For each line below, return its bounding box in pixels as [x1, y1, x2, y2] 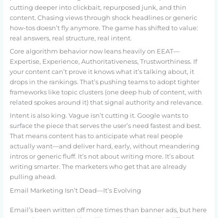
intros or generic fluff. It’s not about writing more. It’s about [9, 153, 194, 161]
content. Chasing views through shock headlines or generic [9, 14, 197, 21]
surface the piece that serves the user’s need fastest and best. [9, 122, 201, 130]
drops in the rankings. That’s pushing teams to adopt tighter [9, 78, 200, 86]
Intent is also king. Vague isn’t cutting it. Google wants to [9, 112, 188, 120]
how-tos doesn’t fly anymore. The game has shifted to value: [9, 24, 198, 32]
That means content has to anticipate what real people [9, 132, 183, 140]
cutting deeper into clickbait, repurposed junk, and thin [9, 3, 186, 11]
